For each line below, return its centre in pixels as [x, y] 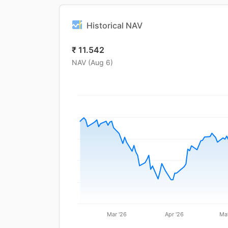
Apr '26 [175, 214]
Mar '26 [117, 214]
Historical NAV [115, 25]
